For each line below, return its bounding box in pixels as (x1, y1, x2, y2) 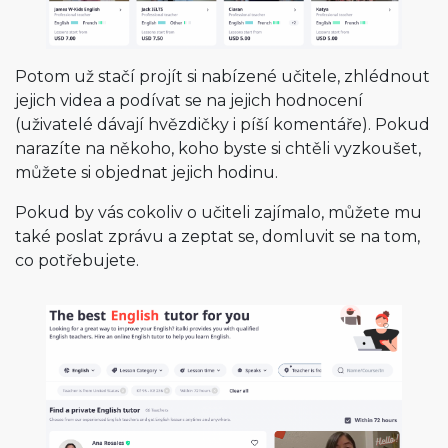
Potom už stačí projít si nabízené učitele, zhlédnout (15, 67, 430, 86)
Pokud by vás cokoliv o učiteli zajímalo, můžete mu (15, 203, 422, 222)
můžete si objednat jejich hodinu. (15, 163, 278, 182)
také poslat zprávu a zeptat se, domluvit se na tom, (15, 227, 420, 246)
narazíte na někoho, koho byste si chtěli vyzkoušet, (15, 139, 421, 158)
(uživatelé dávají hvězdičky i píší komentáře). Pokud (15, 115, 430, 134)
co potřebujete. (15, 251, 139, 270)
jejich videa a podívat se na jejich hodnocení (15, 91, 363, 110)
